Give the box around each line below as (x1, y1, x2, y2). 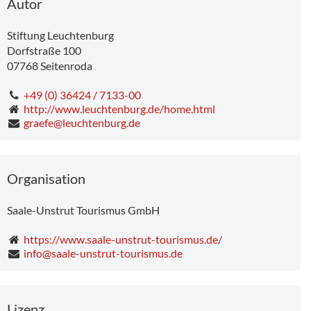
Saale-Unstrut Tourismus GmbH (7, 203, 160, 217)
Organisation (7, 169, 85, 187)
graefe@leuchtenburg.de (23, 115, 140, 129)
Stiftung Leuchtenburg (7, 28, 114, 42)
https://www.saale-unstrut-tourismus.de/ (23, 232, 222, 246)
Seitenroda (40, 58, 92, 72)
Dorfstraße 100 (7, 43, 81, 57)
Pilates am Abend (84, 292, 167, 306)
